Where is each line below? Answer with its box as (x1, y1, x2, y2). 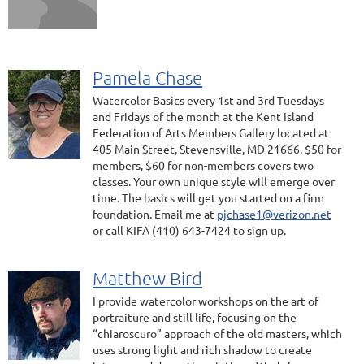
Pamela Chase (93, 67, 202, 88)
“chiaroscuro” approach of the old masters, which (93, 326, 342, 340)
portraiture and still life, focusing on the (93, 310, 297, 324)
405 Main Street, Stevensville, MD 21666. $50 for (93, 141, 341, 156)
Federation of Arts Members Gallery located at (93, 125, 329, 140)
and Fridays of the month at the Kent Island (93, 109, 314, 123)
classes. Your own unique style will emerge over (93, 174, 335, 188)
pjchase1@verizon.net (217, 206, 331, 221)
